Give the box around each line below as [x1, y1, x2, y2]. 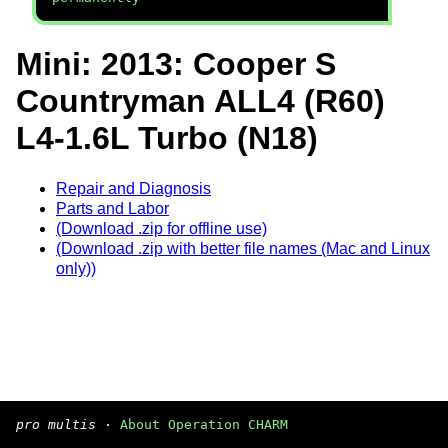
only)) [56, 259, 96, 277]
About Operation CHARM [120, 417, 288, 432]
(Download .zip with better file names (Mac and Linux [56, 239, 430, 257]
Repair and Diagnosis [56, 179, 211, 197]
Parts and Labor [56, 199, 169, 217]
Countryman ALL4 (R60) [16, 83, 385, 120]
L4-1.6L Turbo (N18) [16, 120, 318, 157]
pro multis [16, 417, 96, 432]
